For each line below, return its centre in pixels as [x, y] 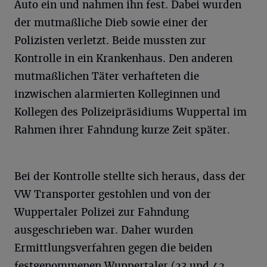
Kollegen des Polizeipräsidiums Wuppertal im [131, 112]
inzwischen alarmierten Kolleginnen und [117, 94]
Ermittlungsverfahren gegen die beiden [113, 248]
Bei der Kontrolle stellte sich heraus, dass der [130, 176]
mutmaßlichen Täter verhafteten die [107, 76]
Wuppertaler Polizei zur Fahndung [102, 212]
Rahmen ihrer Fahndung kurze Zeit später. [122, 130]
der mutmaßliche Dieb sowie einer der [111, 22]
